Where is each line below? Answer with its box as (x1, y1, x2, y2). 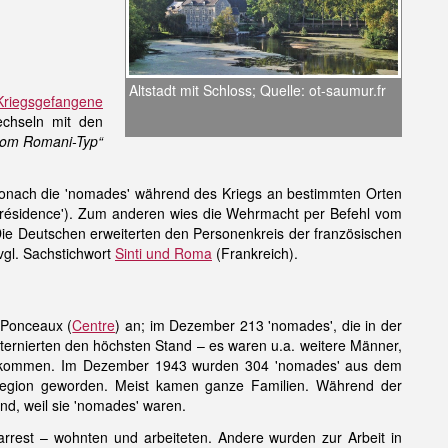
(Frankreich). (212, 243, 298, 263)
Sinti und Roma (115, 243, 212, 263)
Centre (72, 315, 116, 335)
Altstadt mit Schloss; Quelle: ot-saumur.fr (129, 80, 386, 101)
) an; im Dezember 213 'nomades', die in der (115, 315, 403, 335)
